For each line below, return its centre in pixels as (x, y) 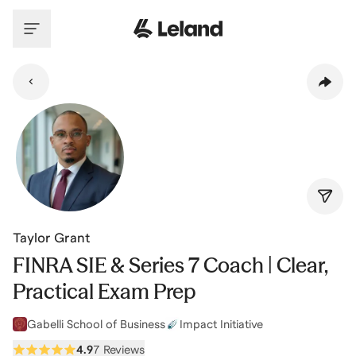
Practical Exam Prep (104, 292)
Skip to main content (75, 15)
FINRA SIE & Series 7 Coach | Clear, (170, 265)
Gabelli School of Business (96, 324)
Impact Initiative (221, 324)
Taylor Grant (51, 238)
